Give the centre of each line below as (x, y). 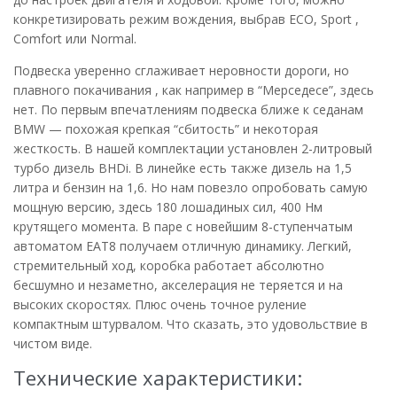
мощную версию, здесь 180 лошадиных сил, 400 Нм (168, 206)
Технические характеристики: (158, 377)
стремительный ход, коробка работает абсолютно (169, 265)
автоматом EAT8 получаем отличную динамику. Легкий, (183, 245)
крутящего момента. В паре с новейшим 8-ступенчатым (183, 226)
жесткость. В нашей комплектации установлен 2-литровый (193, 148)
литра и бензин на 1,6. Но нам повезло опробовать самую (191, 187)
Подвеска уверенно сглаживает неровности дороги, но (181, 70)
